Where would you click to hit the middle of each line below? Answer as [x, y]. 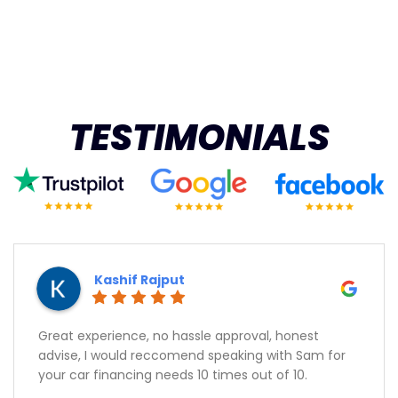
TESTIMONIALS [199, 138]
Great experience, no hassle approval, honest [179, 336]
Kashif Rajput [139, 280]
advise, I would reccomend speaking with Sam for [192, 356]
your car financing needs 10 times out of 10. [173, 375]
